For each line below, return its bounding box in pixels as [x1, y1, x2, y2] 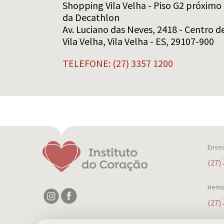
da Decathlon [62, 10, 119, 23]
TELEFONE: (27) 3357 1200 [62, 56, 173, 69]
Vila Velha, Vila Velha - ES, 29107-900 [62, 34, 214, 47]
